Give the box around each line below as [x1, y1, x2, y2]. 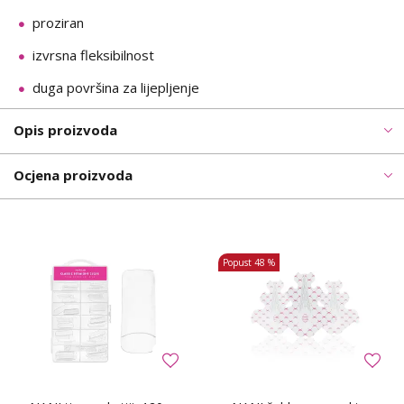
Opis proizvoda [14, 121, 117, 140]
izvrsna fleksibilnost [32, 46, 154, 65]
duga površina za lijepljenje [32, 78, 199, 97]
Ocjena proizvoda [14, 166, 133, 185]
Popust [223, 256, 252, 270]
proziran [32, 14, 84, 32]
